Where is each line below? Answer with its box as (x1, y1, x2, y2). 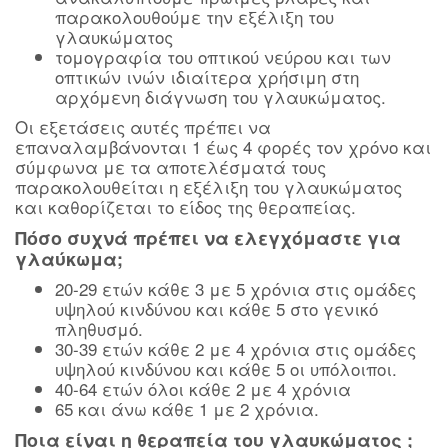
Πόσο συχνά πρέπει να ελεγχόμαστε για (15, 225, 401, 251)
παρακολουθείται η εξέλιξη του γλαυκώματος (15, 174, 402, 199)
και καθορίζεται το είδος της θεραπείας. (15, 194, 361, 219)
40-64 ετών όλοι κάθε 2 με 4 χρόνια (55, 376, 351, 401)
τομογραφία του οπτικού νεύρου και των (55, 44, 391, 69)
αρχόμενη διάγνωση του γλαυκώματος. (55, 84, 386, 109)
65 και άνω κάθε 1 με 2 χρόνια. (55, 396, 319, 421)
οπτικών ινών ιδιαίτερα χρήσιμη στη (55, 64, 359, 89)
